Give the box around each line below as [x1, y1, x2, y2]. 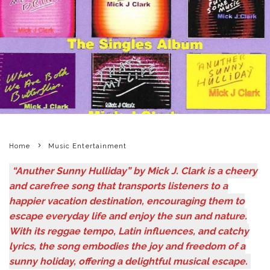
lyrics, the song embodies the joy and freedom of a [9, 240, 245, 252]
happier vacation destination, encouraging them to [9, 195, 245, 207]
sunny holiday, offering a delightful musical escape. [9, 255, 248, 267]
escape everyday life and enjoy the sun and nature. [9, 210, 247, 222]
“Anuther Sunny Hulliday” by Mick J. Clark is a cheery [12, 165, 257, 177]
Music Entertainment [48, 142, 127, 150]
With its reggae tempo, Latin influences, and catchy [9, 225, 249, 237]
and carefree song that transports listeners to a [9, 180, 228, 192]
